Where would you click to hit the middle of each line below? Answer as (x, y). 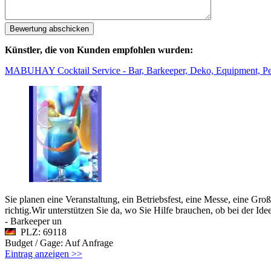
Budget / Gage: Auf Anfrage (60, 243)
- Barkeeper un (33, 221)
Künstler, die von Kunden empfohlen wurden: (99, 50)
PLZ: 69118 (41, 232)
